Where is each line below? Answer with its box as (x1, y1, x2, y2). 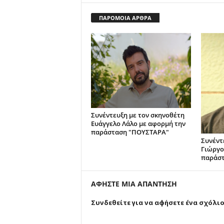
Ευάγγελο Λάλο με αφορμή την (90, 119, 185, 128)
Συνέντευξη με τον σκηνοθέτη (90, 110, 184, 120)
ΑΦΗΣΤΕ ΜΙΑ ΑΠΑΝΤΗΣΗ (90, 179, 177, 189)
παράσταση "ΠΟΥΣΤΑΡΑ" (90, 127, 169, 137)
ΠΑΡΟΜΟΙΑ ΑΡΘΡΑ (98, 14, 151, 22)
